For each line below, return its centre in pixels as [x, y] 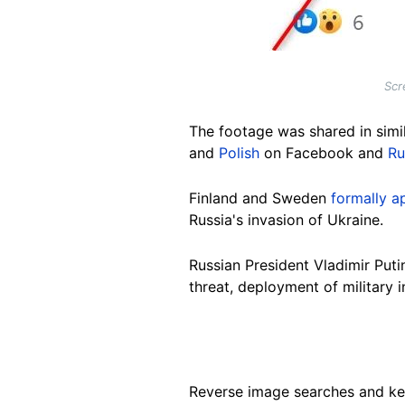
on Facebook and [324, 152]
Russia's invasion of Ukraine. [286, 219]
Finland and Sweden [260, 198]
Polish [239, 152]
